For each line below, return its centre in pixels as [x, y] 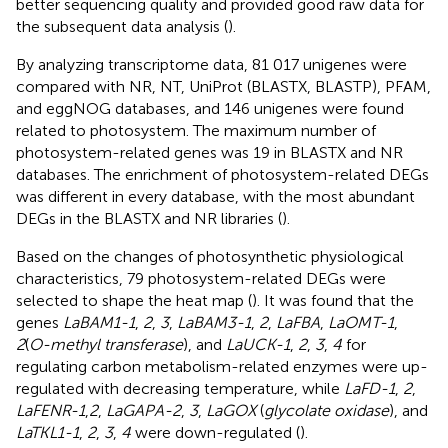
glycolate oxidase [326, 410]
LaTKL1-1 [47, 432]
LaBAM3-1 [214, 322]
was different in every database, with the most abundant [215, 196]
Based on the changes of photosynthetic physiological [210, 256]
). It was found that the [333, 300]
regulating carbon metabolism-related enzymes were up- [222, 366]
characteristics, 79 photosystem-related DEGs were [201, 278]
